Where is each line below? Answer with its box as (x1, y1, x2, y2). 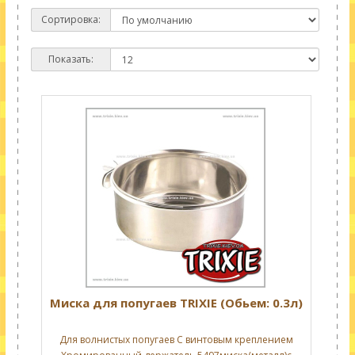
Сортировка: (40, 13, 101, 26)
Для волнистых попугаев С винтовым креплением (59, 333, 293, 346)
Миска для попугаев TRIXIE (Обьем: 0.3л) (49, 295, 303, 311)
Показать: (48, 52, 94, 66)
